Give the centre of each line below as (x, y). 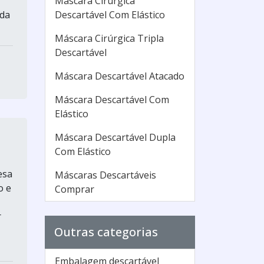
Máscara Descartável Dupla (115, 137)
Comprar (75, 189)
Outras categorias (106, 232)
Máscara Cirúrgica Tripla (109, 38)
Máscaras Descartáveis (105, 175)
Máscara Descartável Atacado (120, 76)
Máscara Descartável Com (112, 100)
